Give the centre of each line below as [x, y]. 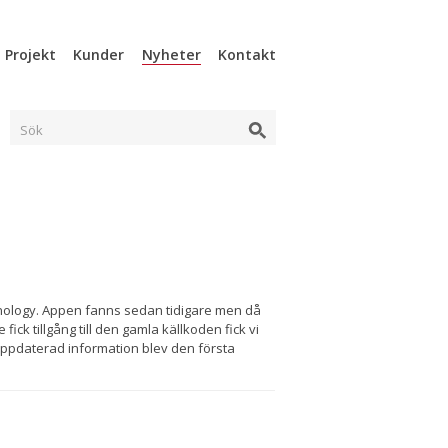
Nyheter [171, 54]
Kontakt [247, 54]
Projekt [31, 54]
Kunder [99, 54]
